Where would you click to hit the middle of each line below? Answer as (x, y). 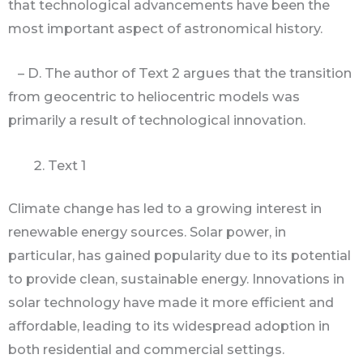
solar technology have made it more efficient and (171, 303)
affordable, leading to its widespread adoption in (169, 326)
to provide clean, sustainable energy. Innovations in (176, 279)
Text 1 (67, 165)
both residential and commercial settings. (146, 350)
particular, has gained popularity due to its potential (179, 256)
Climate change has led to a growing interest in (165, 209)
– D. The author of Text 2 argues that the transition (180, 73)
